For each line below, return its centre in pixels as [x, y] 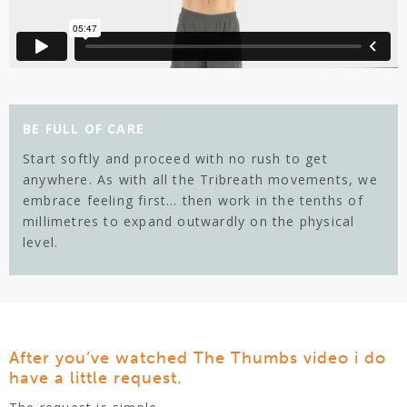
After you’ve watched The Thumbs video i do [198, 357]
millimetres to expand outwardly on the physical [189, 221]
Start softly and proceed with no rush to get [175, 158]
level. [41, 242]
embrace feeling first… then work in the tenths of [193, 200]
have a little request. [96, 377]
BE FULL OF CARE [84, 128]
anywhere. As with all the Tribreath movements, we [200, 179]
